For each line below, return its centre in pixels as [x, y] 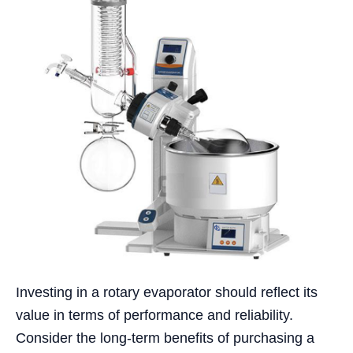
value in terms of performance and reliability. [154, 316]
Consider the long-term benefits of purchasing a [165, 338]
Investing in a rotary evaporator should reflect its [167, 293]
